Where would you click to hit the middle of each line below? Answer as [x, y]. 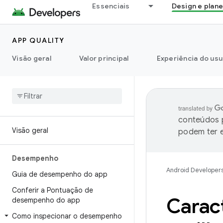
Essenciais [111, 6]
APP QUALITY [38, 40]
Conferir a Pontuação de [53, 190]
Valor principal [104, 58]
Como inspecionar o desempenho [67, 216]
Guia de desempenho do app [60, 174]
